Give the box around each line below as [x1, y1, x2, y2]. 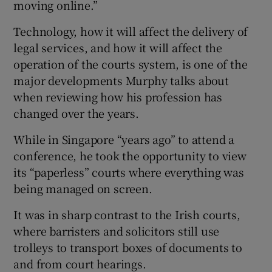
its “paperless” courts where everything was [13, 163, 244, 180]
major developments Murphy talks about [13, 72, 229, 88]
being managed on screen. [13, 180, 152, 196]
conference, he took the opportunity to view [13, 147, 246, 163]
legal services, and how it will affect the [13, 39, 223, 55]
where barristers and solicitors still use [13, 222, 220, 239]
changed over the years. [13, 104, 139, 121]
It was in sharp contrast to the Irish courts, [13, 206, 240, 222]
